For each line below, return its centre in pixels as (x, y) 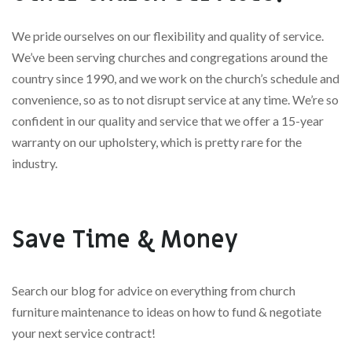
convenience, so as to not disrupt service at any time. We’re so (175, 99)
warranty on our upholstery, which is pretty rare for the (157, 141)
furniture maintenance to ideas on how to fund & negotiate (167, 311)
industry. (35, 163)
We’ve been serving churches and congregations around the (170, 57)
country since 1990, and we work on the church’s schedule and (176, 78)
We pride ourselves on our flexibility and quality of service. (168, 35)
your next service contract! (85, 332)
